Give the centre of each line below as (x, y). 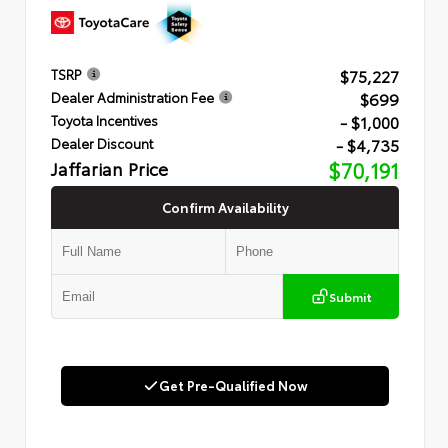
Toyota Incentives (104, 120)
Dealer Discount (102, 143)
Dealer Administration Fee (132, 97)
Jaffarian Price (109, 168)
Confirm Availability (225, 207)
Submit (350, 297)
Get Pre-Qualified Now (233, 385)
